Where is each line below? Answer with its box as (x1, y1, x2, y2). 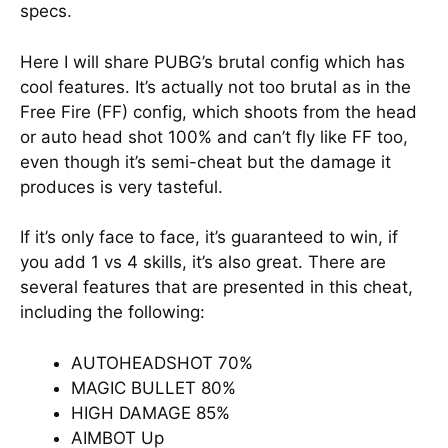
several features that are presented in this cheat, (20, 277, 413, 297)
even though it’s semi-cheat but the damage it (20, 151, 391, 172)
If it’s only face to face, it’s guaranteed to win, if (20, 227, 398, 247)
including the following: (20, 302, 205, 322)
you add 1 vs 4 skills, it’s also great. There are (20, 252, 386, 272)
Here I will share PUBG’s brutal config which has (20, 51, 405, 72)
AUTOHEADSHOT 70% (71, 352, 253, 373)
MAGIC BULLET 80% (71, 377, 236, 398)
